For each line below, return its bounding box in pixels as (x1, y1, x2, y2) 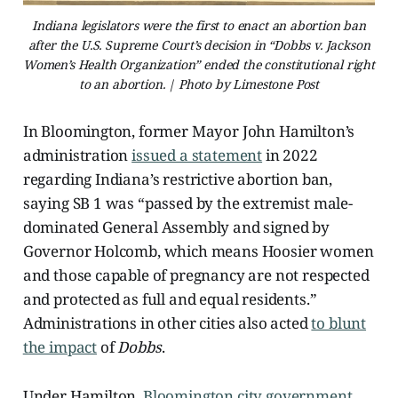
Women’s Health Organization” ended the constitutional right (23, 56, 375, 74)
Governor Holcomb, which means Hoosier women (22, 241, 374, 262)
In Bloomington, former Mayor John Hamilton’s (22, 121, 355, 142)
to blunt (311, 313, 367, 334)
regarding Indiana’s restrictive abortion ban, (22, 169, 333, 190)
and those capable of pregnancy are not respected (22, 265, 370, 286)
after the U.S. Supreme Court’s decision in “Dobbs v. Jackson (28, 36, 370, 54)
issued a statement (131, 145, 263, 166)
